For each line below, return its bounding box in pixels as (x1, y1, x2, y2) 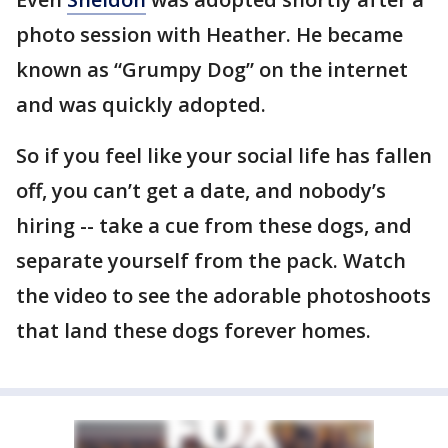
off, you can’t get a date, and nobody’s (16, 177, 386, 204)
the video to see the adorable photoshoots (16, 282, 431, 309)
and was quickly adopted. (16, 91, 271, 118)
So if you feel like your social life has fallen (16, 142, 432, 169)
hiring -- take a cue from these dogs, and (16, 212, 412, 239)
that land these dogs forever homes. (16, 317, 371, 344)
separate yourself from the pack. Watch (16, 247, 406, 274)
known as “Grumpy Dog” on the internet (16, 56, 408, 83)
